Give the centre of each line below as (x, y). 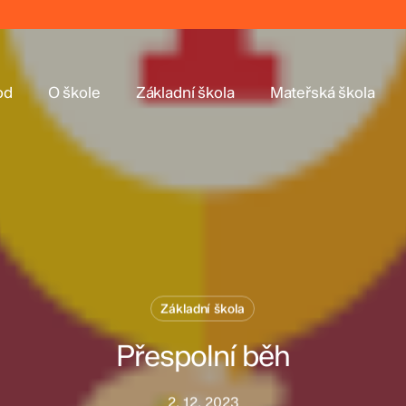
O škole (74, 92)
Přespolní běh (203, 356)
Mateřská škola (322, 92)
